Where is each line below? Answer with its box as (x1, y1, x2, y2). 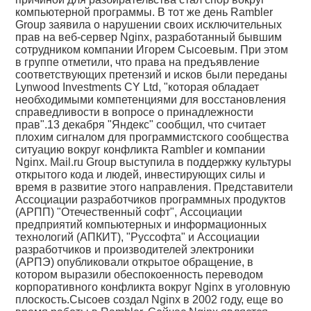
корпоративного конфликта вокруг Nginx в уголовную (15, 281, 291, 293)
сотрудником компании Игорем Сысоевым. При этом (15, 44, 289, 56)
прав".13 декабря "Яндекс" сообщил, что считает (15, 119, 267, 131)
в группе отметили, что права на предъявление (15, 56, 260, 68)
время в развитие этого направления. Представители (15, 181, 294, 193)
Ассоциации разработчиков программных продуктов (15, 194, 287, 205)
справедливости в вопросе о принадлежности (15, 106, 254, 118)
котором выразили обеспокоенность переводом (15, 269, 264, 280)
